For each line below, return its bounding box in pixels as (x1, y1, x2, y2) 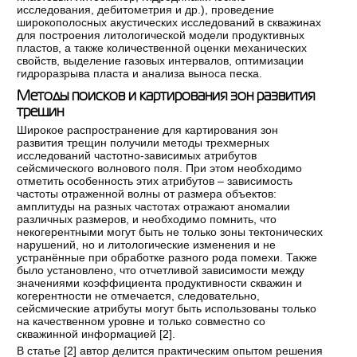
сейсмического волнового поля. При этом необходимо (17, 162, 303, 175)
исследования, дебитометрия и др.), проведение (17, 3, 275, 17)
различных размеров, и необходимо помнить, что (17, 213, 277, 226)
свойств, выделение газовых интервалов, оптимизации (17, 54, 304, 68)
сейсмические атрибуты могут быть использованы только (17, 302, 317, 316)
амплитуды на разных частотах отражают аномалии (17, 200, 291, 214)
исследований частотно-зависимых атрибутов (17, 149, 257, 163)
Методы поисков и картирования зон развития (17, 88, 316, 104)
